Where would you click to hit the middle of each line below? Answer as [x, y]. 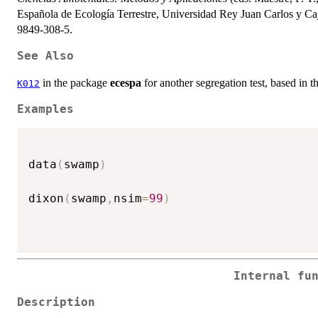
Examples [45, 109]
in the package [75, 82]
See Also [45, 56]
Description [56, 302]
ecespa [126, 82]
